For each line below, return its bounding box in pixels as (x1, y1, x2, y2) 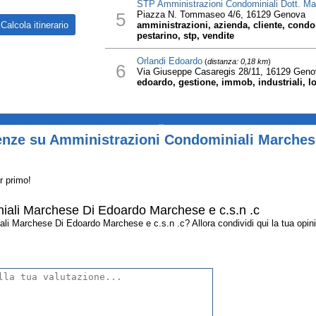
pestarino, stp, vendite (136, 30, 234, 41)
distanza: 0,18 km (207, 57, 268, 66)
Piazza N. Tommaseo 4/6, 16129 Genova (136, 9, 305, 20)
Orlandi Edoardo (136, 56, 202, 66)
